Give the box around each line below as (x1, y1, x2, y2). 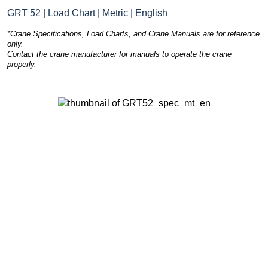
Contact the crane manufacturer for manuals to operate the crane (7, 49, 232, 59)
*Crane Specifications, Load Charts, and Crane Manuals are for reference (7, 29, 260, 38)
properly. (7, 59, 36, 69)
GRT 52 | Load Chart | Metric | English (7, 7, 167, 18)
